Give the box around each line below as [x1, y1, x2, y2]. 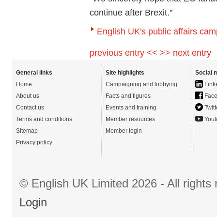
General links [16, 69, 52, 76]
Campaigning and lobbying [106, 81, 177, 88]
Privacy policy [16, 139, 52, 146]
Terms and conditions [16, 116, 72, 123]
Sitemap [16, 127, 38, 134]
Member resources [106, 116, 155, 123]
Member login [106, 127, 142, 134]
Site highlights [106, 69, 144, 76]
